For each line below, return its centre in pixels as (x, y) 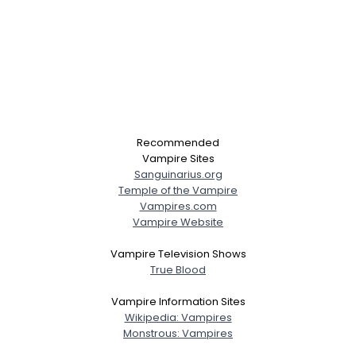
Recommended (178, 142)
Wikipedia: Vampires (178, 317)
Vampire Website (178, 222)
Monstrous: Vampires (178, 333)
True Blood (178, 269)
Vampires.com (178, 206)
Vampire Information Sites (178, 301)
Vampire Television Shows (178, 253)
